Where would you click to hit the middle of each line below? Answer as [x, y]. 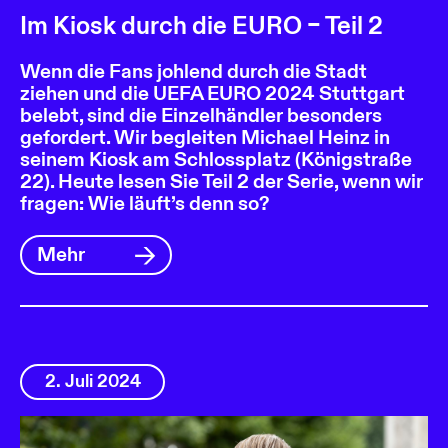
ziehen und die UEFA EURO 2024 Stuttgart [212, 93]
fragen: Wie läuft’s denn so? [144, 203]
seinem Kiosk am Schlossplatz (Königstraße [216, 159]
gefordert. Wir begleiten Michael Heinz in [205, 137]
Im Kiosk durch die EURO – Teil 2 [201, 26]
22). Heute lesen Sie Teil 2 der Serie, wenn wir [221, 181]
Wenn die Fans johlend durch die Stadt [193, 71]
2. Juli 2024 [92, 381]
